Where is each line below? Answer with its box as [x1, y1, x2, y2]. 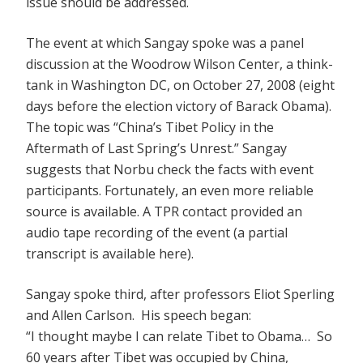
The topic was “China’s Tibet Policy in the [26, 118, 274, 137]
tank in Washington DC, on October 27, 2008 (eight [26, 76, 335, 95]
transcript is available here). [26, 245, 194, 263]
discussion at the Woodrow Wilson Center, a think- [26, 55, 333, 74]
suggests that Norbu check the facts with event [26, 160, 314, 179]
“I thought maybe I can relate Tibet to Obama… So [26, 327, 332, 346]
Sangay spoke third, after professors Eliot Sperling [26, 285, 335, 304]
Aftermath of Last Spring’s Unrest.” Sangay [26, 139, 287, 158]
